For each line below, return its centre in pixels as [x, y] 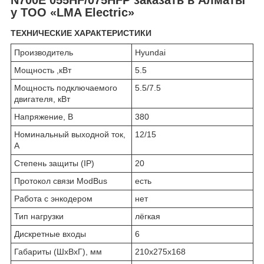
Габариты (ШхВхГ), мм [58, 252]
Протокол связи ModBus [61, 181]
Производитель [44, 53]
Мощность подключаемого [66, 88]
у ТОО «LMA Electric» [72, 12]
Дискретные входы [50, 234]
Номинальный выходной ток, [70, 135]
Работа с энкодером [53, 199]
